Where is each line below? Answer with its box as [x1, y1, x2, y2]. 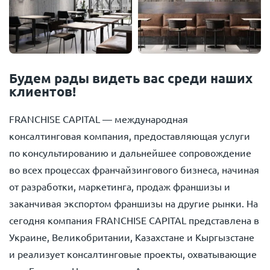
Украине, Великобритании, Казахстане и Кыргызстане [9, 231, 254, 243]
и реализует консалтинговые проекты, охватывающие [9, 248, 257, 260]
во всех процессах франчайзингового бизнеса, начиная [9, 163, 259, 176]
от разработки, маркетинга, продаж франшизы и [9, 180, 230, 193]
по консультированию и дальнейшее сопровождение [9, 146, 251, 159]
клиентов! [9, 83, 76, 100]
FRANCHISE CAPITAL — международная [9, 113, 188, 125]
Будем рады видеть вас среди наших [9, 70, 253, 87]
